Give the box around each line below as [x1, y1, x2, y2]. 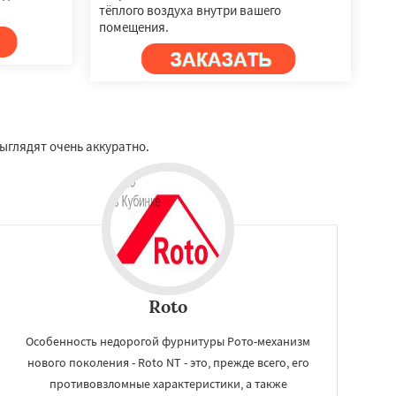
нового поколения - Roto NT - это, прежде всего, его [27, 354, 309, 370]
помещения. [98, 18, 169, 35]
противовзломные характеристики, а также [49, 375, 287, 392]
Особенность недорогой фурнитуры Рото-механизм [26, 332, 310, 349]
